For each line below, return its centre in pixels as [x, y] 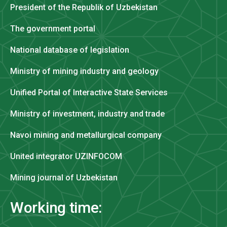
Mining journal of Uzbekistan [64, 177]
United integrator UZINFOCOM [66, 156]
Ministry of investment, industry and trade [87, 113]
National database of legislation [70, 50]
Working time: [56, 207]
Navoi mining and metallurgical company [86, 135]
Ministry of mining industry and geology [84, 71]
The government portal [53, 28]
